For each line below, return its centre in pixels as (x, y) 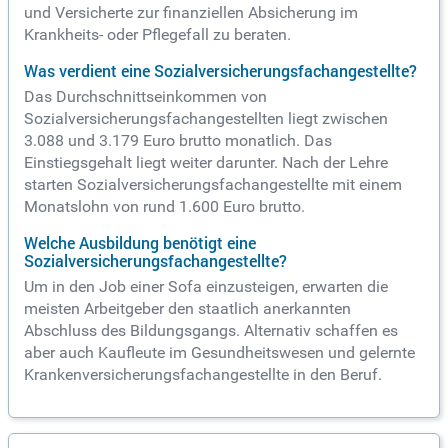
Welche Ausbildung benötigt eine (140, 243)
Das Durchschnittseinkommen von (145, 97)
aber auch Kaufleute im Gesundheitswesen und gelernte (219, 353)
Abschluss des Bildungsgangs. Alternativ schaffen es (211, 331)
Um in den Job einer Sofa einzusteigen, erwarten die (206, 287)
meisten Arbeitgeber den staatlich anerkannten (187, 309)
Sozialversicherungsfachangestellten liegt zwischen (206, 119)
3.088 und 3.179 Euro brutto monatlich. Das (178, 141)
